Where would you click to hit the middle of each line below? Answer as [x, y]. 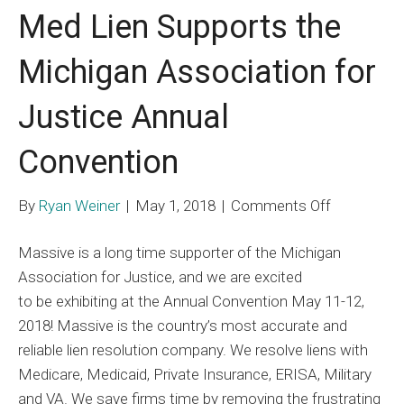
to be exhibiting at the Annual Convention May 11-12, [191, 301]
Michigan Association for [197, 72]
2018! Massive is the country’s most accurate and [183, 325]
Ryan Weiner [79, 205]
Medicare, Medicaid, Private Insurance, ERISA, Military [195, 374]
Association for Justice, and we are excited [160, 276]
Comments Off [281, 205]
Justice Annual [124, 117]
